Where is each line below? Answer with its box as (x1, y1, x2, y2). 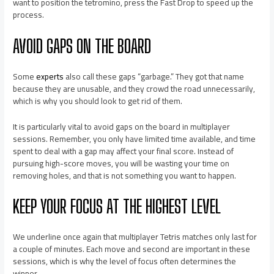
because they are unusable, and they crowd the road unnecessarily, (13, 80, 256, 97)
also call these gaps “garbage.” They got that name (64, 68, 245, 84)
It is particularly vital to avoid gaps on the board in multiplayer (13, 118, 231, 135)
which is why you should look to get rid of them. (13, 92, 183, 109)
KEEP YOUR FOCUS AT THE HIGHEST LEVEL (13, 195, 221, 218)
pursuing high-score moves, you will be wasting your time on (13, 155, 230, 171)
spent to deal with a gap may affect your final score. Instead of (13, 143, 234, 159)
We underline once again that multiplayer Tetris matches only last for (13, 229, 257, 245)
